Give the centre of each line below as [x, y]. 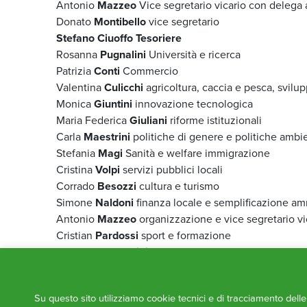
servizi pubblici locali [171, 169]
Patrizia [75, 71]
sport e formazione [185, 235]
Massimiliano [88, 284]
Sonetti [138, 284]
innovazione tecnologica [193, 103]
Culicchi [124, 87]
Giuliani [150, 120]
